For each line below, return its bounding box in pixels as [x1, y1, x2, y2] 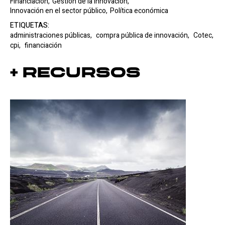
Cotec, [193, 30, 213, 41]
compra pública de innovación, [96, 30, 191, 41]
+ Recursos [10, 66, 141, 80]
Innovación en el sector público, [10, 6, 107, 16]
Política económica [110, 6, 168, 16]
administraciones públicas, [10, 30, 93, 41]
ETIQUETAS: [10, 20, 49, 31]
